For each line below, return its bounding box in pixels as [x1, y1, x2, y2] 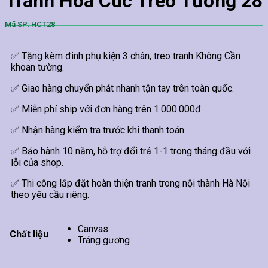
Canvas [78, 223, 108, 235]
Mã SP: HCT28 [5, 19, 55, 29]
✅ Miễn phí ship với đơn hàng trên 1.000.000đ [11, 103, 201, 115]
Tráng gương [78, 234, 130, 246]
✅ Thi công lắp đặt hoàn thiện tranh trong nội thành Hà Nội [11, 177, 250, 189]
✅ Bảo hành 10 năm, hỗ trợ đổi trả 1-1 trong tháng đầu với [11, 145, 251, 157]
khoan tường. [11, 61, 64, 73]
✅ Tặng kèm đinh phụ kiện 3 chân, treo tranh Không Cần [11, 50, 240, 62]
